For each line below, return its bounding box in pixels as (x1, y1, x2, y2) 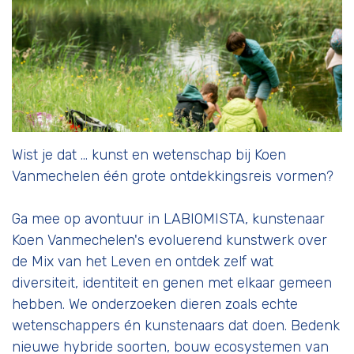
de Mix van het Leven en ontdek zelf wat (12, 252, 273, 270)
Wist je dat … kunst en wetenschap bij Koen (12, 145, 286, 164)
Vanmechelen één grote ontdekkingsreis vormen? (12, 167, 333, 185)
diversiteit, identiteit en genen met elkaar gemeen (12, 273, 332, 292)
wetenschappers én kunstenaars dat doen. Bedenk (12, 316, 340, 334)
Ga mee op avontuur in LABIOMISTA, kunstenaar (12, 209, 325, 228)
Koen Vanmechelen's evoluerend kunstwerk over (12, 231, 327, 249)
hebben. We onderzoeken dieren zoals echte (12, 295, 298, 313)
